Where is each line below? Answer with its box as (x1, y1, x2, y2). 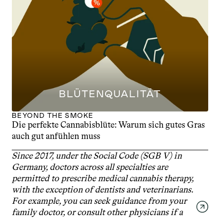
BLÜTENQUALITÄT (59, 87, 161, 100)
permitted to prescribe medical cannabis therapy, (12, 173, 193, 184)
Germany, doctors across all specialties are (12, 162, 168, 172)
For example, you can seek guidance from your (12, 195, 187, 206)
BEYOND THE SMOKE (12, 111, 94, 120)
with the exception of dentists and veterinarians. (12, 184, 193, 195)
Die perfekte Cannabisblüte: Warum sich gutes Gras (12, 119, 205, 130)
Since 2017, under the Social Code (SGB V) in (12, 150, 182, 161)
